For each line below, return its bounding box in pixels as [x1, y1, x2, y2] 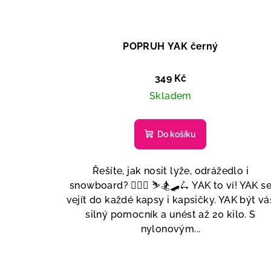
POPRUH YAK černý [123, 40, 218, 52]
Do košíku [157, 129, 197, 139]
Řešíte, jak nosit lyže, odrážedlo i [92, 165, 249, 177]
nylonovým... [140, 223, 201, 235]
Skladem [149, 90, 192, 102]
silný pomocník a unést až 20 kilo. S [85, 208, 256, 220]
